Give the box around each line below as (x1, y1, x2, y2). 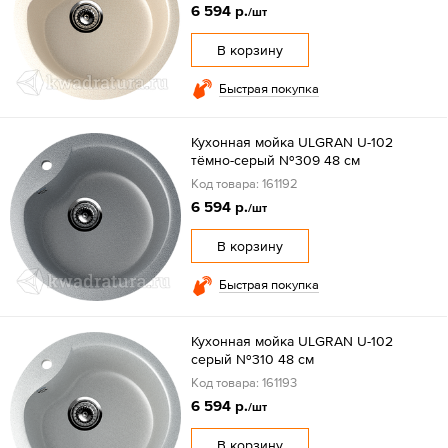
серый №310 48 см (190, 351, 314, 368)
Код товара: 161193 (190, 375, 297, 391)
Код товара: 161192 (190, 175, 298, 191)
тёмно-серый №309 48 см (190, 151, 360, 168)
